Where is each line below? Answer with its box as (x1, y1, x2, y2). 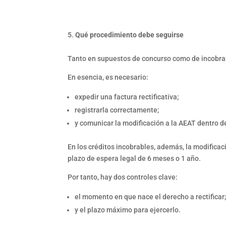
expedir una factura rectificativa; (75, 92, 179, 101)
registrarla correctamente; (75, 105, 159, 114)
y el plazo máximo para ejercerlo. (75, 205, 181, 214)
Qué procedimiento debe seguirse (75, 30, 184, 39)
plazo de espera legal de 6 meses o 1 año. (68, 154, 201, 162)
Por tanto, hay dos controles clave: (68, 173, 178, 181)
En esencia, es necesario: (68, 73, 149, 81)
